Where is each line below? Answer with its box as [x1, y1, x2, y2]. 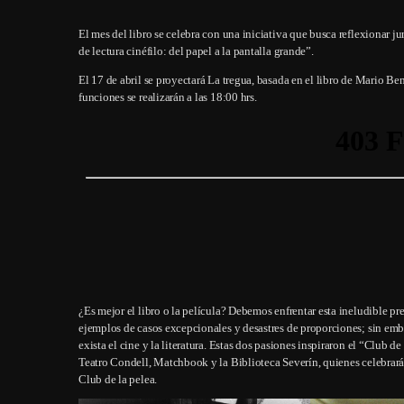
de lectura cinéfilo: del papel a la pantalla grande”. [78, 43, 317, 58]
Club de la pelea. [78, 372, 158, 386]
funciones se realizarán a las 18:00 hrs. [78, 89, 257, 104]
